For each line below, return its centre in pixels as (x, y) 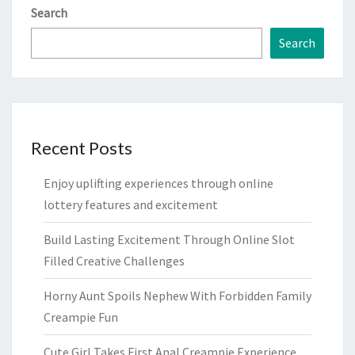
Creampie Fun (81, 317)
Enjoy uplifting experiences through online (158, 183)
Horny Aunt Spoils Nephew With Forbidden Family (177, 296)
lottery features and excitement (131, 205)
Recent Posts (82, 148)
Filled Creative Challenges (114, 261)
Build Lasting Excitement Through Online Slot (169, 240)
